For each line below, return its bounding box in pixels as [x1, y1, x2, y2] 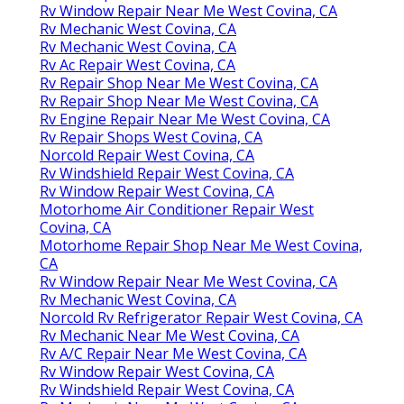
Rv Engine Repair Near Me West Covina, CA [40, 108, 330, 129]
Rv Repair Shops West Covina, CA [40, 126, 262, 147]
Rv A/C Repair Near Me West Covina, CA [40, 343, 307, 363]
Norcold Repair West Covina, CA [40, 144, 254, 165]
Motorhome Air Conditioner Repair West [40, 198, 314, 219]
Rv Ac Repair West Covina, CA [40, 54, 235, 75]
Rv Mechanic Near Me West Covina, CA [40, 325, 299, 345]
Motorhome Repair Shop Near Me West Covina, [40, 234, 363, 255]
